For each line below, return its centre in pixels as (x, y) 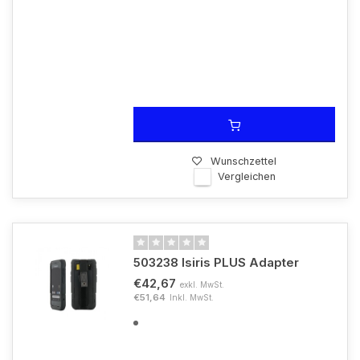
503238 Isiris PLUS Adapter (216, 262)
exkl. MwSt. (202, 284)
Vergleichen (246, 176)
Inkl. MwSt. (192, 297)
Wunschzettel (243, 161)
